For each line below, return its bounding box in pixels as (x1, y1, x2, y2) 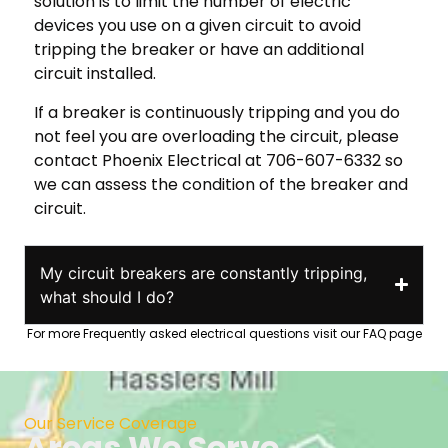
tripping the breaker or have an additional (34, 38, 364, 62)
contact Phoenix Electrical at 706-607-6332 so (34, 148, 403, 172)
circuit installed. (34, 62, 156, 86)
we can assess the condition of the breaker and (34, 172, 408, 196)
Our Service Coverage (24, 412, 197, 436)
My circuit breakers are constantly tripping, (40, 262, 367, 283)
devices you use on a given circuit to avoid (34, 14, 361, 38)
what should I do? (40, 286, 174, 307)
